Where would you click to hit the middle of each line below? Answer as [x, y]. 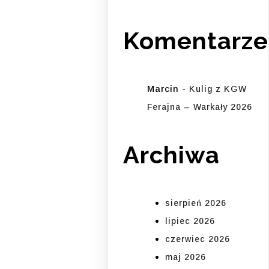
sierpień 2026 [196, 203]
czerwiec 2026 [198, 239]
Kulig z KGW [218, 89]
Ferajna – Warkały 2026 [200, 107]
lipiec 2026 [190, 221]
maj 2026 [186, 257]
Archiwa [172, 154]
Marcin [163, 88]
